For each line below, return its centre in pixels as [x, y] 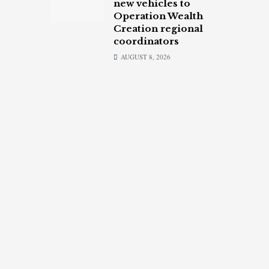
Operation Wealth [158, 16]
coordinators [146, 41]
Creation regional [158, 28]
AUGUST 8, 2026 [144, 56]
